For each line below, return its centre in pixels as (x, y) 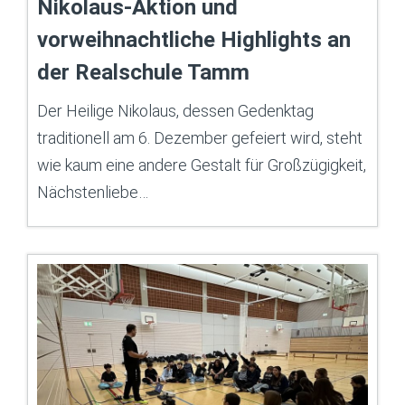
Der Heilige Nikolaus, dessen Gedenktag (175, 111)
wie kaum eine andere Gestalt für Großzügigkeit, (202, 165)
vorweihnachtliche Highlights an (194, 40)
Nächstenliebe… (93, 193)
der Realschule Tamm (143, 73)
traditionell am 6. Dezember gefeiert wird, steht (200, 138)
